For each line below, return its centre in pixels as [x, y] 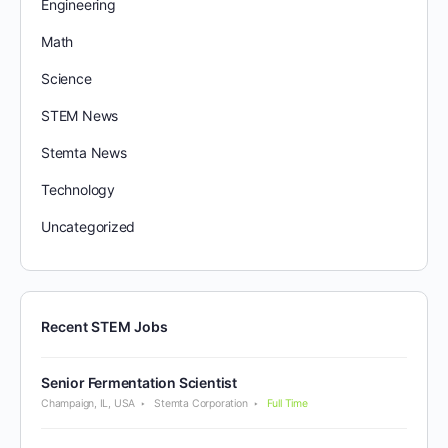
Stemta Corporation [201, 403]
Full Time [287, 403]
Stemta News [84, 152]
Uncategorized [88, 226]
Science [66, 78]
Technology [78, 189]
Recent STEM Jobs [104, 326]
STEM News [80, 115]
